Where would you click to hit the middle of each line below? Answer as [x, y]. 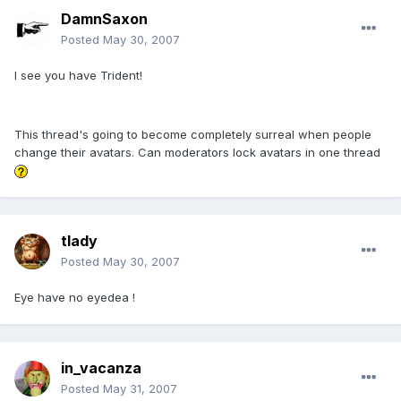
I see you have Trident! [78, 76]
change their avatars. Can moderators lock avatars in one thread [197, 153]
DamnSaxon [104, 19]
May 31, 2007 [140, 389]
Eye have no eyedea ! [75, 298]
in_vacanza [101, 368]
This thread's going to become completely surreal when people [193, 135]
